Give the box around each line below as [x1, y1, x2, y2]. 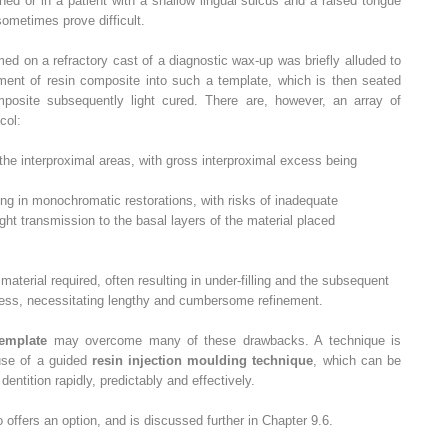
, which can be [313, 352, 401, 368]
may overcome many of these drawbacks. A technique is [47, 332, 402, 348]
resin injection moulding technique [91, 352, 314, 368]
